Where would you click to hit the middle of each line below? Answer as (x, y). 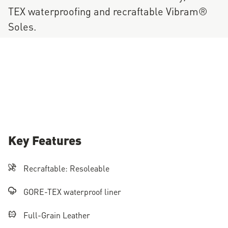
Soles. (22, 26)
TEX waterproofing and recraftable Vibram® (108, 11)
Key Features (45, 140)
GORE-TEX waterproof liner (72, 191)
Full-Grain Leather (57, 215)
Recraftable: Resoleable (66, 168)
